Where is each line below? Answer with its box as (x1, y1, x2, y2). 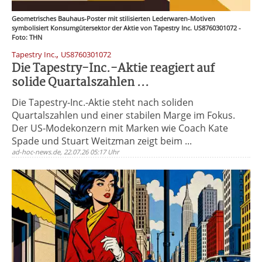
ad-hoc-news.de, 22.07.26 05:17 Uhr (12, 147, 119, 156)
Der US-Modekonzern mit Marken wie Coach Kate (12, 122, 228, 135)
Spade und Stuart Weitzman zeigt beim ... (12, 135, 192, 147)
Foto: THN (12, 33, 42, 42)
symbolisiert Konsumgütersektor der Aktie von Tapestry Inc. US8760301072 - (12, 23, 241, 32)
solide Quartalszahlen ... (12, 73, 149, 92)
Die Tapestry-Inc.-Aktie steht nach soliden (12, 96, 194, 109)
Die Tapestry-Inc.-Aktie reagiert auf (12, 59, 215, 78)
